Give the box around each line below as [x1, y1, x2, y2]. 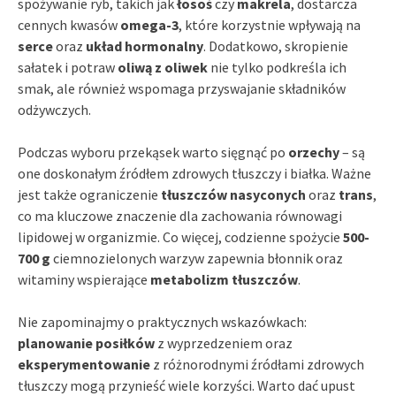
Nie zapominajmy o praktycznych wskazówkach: [18, 312, 307, 331]
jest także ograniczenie [18, 185, 161, 203]
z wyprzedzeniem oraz [155, 333, 293, 352]
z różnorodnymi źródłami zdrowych [150, 354, 364, 373]
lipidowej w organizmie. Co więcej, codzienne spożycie [18, 227, 343, 246]
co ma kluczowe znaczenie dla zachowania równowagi [18, 206, 342, 225]
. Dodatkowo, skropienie [203, 36, 348, 55]
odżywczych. [18, 100, 91, 118]
